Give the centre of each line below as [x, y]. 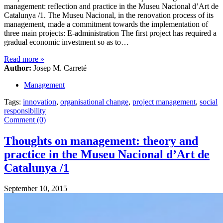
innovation [40, 102]
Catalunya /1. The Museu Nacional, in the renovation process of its [109, 15]
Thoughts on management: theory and [101, 141]
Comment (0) [25, 119]
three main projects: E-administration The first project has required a [110, 33]
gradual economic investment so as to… [66, 42]
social [209, 102]
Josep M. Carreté [59, 68]
